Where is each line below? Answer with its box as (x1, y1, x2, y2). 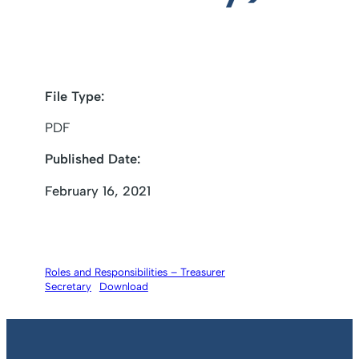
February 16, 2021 (45, 182, 151, 199)
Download (99, 280, 148, 293)
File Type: (45, 87, 104, 104)
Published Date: (45, 151, 140, 167)
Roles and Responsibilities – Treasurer (45, 265, 225, 279)
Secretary (45, 280, 91, 293)
